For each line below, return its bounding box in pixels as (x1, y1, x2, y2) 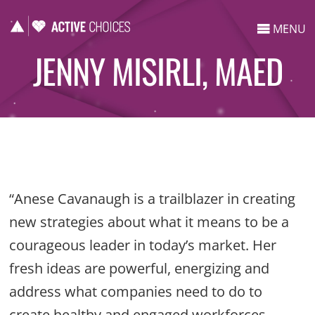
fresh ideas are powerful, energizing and (9, 258, 269, 278)
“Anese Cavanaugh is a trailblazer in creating (9, 188, 295, 208)
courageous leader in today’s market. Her (9, 235, 276, 255)
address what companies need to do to (9, 281, 262, 301)
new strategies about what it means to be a (9, 212, 289, 231)
